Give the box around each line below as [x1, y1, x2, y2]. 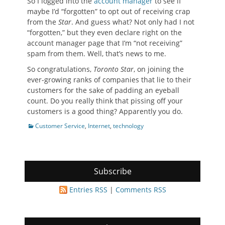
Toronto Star [93, 64, 134, 74]
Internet [88, 122, 110, 131]
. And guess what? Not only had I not [71, 17, 194, 27]
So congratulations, [27, 64, 93, 74]
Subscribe [93, 166, 132, 177]
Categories [27, 121, 57, 130]
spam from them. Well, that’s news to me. [27, 49, 166, 59]
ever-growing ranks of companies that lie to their [27, 75, 191, 85]
